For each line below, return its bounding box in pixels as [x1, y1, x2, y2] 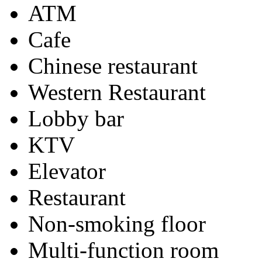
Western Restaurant [28, 79, 206, 105]
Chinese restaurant [28, 53, 198, 78]
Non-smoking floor [28, 211, 206, 236]
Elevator [28, 158, 106, 184]
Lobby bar [28, 105, 124, 131]
